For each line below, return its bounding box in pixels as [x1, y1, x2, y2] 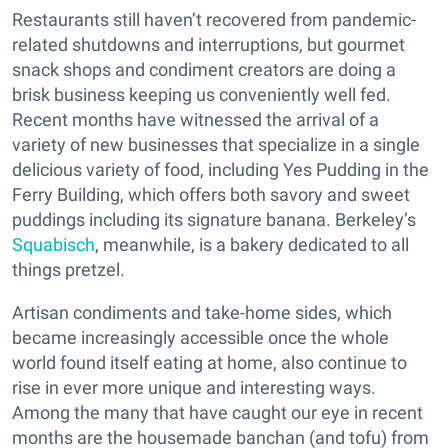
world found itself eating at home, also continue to [12, 351, 407, 373]
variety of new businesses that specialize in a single [12, 133, 420, 155]
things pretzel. [12, 258, 125, 280]
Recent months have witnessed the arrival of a [12, 108, 379, 130]
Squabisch [12, 233, 95, 255]
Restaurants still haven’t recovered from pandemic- [12, 8, 416, 30]
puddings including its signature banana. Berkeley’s [12, 208, 416, 230]
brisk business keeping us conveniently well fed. [12, 83, 391, 105]
